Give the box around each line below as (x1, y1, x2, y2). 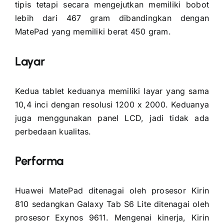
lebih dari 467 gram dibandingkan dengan (14, 12, 209, 23)
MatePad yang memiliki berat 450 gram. (14, 26, 171, 36)
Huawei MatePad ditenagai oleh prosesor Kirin (14, 185, 209, 196)
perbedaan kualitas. (14, 126, 91, 136)
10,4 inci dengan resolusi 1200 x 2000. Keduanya (14, 99, 209, 109)
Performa (14, 153, 64, 168)
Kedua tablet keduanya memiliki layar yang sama (14, 85, 209, 96)
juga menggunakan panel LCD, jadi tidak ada (14, 112, 209, 123)
